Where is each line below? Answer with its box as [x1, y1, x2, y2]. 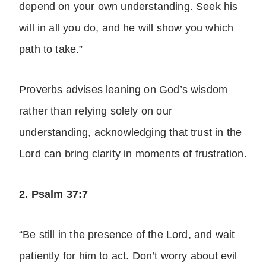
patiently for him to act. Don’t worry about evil [19, 250, 237, 262]
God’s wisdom [159, 84, 228, 96]
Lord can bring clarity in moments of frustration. [19, 148, 247, 160]
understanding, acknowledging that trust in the [19, 126, 242, 139]
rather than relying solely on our [19, 105, 172, 118]
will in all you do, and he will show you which [19, 22, 234, 34]
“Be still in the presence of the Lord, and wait [19, 229, 235, 241]
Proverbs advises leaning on [19, 84, 160, 96]
